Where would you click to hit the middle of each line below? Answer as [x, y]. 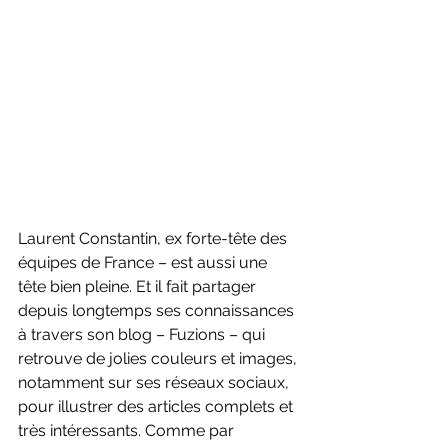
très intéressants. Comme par [128, 431]
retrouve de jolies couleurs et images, [159, 359]
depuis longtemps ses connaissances [158, 311]
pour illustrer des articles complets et [157, 407]
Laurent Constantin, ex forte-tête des [154, 239]
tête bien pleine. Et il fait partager [139, 287]
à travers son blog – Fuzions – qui [143, 335]
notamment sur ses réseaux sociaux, [155, 383]
